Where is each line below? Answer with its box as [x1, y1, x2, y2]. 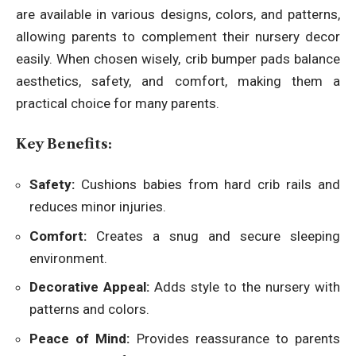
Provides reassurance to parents [130, 330, 341, 346]
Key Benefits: [16, 135, 112, 152]
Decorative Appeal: [29, 279, 149, 296]
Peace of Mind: [29, 330, 130, 346]
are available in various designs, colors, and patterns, [16, 6, 340, 23]
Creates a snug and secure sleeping [87, 227, 340, 244]
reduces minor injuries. [29, 199, 166, 215]
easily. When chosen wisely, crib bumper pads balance [16, 51, 340, 68]
